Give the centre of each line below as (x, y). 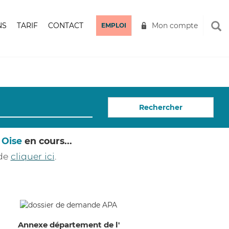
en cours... (47, 141)
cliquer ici (32, 156)
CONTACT (66, 26)
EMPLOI (114, 25)
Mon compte (175, 26)
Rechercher (161, 107)
